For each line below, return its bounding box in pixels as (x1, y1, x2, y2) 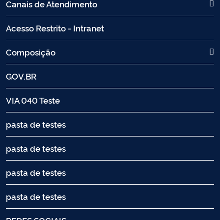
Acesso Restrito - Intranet (6, 22, 104, 34)
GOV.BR (6, 70, 36, 82)
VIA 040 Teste (6, 94, 60, 106)
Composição (6, 46, 55, 58)
